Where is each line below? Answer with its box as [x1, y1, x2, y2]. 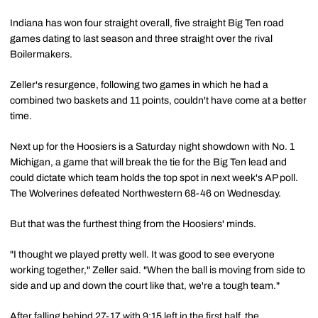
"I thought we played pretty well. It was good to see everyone [10, 248, 275, 260]
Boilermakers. [10, 48, 72, 60]
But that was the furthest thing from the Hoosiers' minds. [10, 218, 256, 229]
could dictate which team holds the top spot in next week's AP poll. [10, 172, 298, 183]
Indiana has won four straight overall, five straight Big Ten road [10, 17, 284, 28]
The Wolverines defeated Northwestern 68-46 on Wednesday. [10, 187, 281, 199]
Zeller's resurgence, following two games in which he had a [10, 79, 268, 90]
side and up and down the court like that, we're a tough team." [10, 280, 280, 291]
